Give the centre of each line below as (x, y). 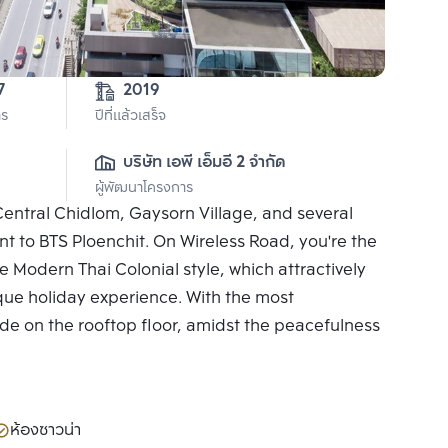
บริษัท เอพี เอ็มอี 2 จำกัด (204, 163)
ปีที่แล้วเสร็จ (130, 117)
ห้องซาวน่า (45, 431)
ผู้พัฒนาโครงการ (144, 189)
